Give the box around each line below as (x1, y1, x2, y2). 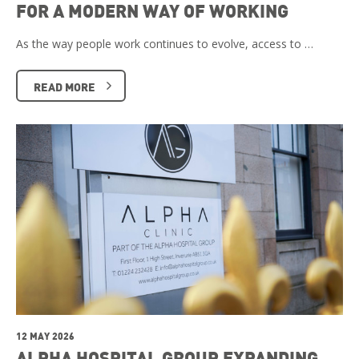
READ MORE (34, 79, 95, 94)
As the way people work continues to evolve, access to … (16, 35, 313, 51)
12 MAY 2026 (16, 329, 75, 343)
